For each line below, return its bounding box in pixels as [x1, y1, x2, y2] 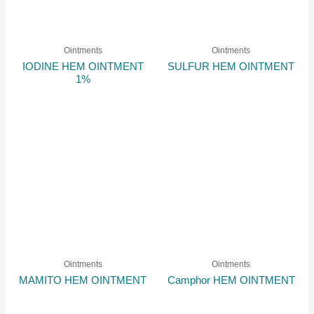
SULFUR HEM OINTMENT [168, 60, 295, 72]
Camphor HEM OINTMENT [167, 274, 295, 286]
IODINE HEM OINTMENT [22, 60, 144, 72]
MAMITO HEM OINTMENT [19, 274, 147, 286]
